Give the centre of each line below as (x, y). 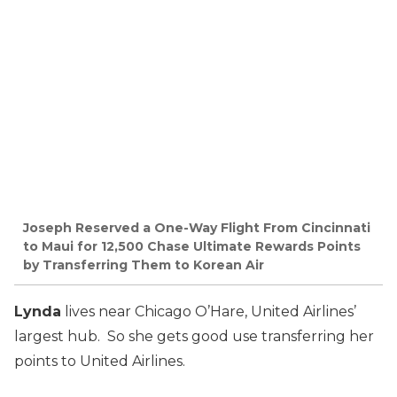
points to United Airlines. (100, 362)
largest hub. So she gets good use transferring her (194, 337)
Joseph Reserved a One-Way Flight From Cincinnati (197, 228)
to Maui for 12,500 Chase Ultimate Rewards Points (192, 247)
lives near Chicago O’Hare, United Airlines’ (209, 312)
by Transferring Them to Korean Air (144, 265)
